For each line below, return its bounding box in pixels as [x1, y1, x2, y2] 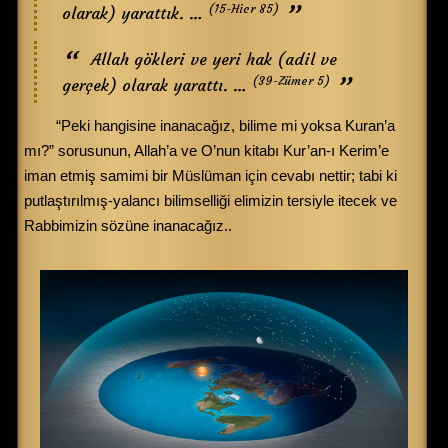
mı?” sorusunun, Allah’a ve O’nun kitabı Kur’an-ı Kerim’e [24, 141, 389, 159]
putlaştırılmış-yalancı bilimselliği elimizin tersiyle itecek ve [24, 191, 397, 209]
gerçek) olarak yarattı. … [62, 74, 252, 95]
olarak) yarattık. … [62, 2, 208, 23]
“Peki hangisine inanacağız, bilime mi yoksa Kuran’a [56, 116, 395, 134]
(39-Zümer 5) [252, 72, 330, 88]
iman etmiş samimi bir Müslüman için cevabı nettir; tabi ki [24, 166, 397, 184]
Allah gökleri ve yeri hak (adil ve [91, 48, 337, 69]
